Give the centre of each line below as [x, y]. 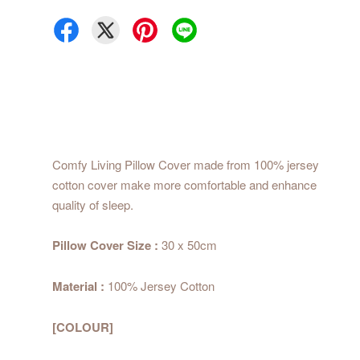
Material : [78, 286]
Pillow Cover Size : [105, 245]
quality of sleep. [94, 205]
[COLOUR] [83, 327]
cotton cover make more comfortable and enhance [184, 185]
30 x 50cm [188, 245]
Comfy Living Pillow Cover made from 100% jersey [186, 165]
